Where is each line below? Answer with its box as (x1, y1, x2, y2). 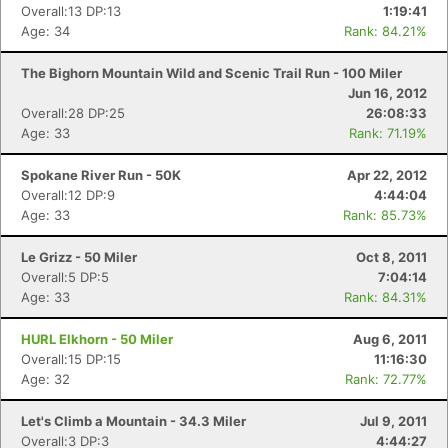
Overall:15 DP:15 (21, 351, 121, 367)
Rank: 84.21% (344, 23, 427, 39)
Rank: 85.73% (343, 207, 427, 223)
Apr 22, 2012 (347, 167, 427, 183)
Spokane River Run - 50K (21, 167, 181, 183)
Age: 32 (21, 371, 70, 387)
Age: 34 (21, 23, 70, 39)
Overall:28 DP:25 (21, 105, 125, 121)
